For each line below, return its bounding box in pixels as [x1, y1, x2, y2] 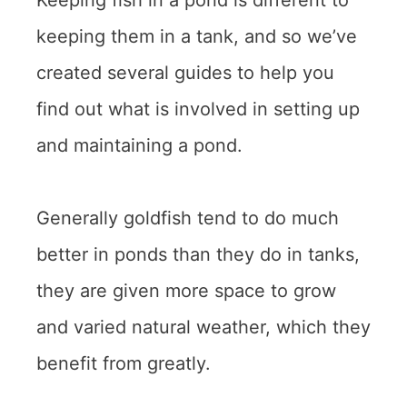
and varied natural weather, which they [36, 315, 371, 338]
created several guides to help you [36, 61, 334, 84]
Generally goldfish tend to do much [36, 206, 339, 229]
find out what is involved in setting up [36, 97, 360, 120]
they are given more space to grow [36, 279, 336, 302]
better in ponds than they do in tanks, [36, 243, 360, 265]
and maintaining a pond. [36, 134, 243, 156]
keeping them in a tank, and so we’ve [36, 25, 357, 47]
